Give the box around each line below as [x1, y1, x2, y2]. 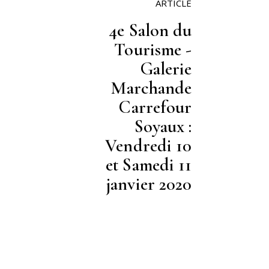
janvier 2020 [106, 173, 192, 195]
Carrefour [119, 96, 192, 118]
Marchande [110, 77, 192, 99]
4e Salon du [109, 19, 192, 41]
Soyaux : [134, 115, 192, 138]
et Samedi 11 [106, 154, 192, 176]
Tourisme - [114, 38, 192, 61]
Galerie [140, 58, 192, 80]
